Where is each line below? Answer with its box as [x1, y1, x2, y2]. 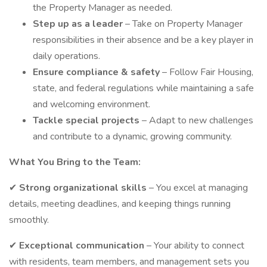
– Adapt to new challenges [142, 114, 253, 127]
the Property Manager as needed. [33, 1, 175, 14]
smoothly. [9, 213, 54, 226]
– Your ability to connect [147, 239, 244, 252]
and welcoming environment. [33, 98, 153, 111]
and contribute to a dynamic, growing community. [33, 130, 234, 143]
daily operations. [33, 49, 103, 63]
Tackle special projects [33, 114, 142, 127]
